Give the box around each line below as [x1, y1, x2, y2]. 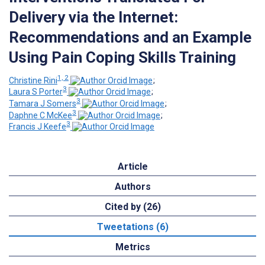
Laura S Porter [9, 87, 63, 97]
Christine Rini [9, 75, 57, 85]
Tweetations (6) [96, 221, 169, 233]
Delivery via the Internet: [9, 8, 178, 26]
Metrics [115, 241, 150, 253]
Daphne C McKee [9, 110, 72, 120]
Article [117, 161, 148, 173]
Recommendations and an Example [9, 28, 251, 46]
